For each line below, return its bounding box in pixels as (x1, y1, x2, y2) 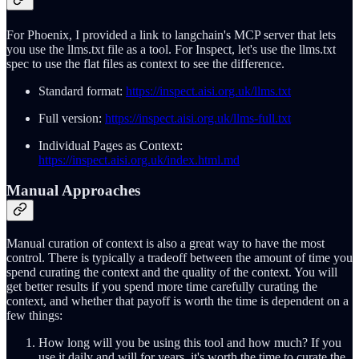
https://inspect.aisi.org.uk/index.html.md (38, 152, 240, 167)
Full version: (38, 111, 105, 125)
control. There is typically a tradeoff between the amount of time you (6, 250, 353, 264)
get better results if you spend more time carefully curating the (6, 279, 317, 293)
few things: (6, 308, 63, 322)
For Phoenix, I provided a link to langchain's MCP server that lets (6, 27, 336, 42)
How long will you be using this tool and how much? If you (38, 335, 341, 349)
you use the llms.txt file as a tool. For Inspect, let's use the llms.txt (6, 42, 336, 56)
